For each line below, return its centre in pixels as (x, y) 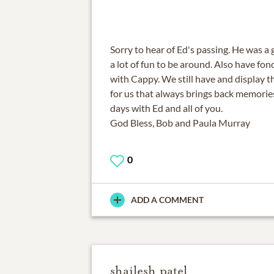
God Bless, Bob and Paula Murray (180, 123)
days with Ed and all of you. (166, 108)
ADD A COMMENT (167, 200)
